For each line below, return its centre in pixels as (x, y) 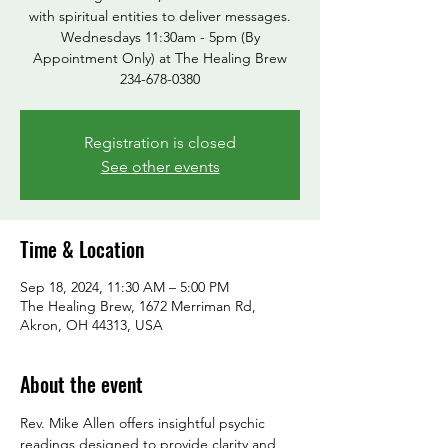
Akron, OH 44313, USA (91, 325)
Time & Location (82, 249)
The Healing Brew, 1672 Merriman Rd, (138, 306)
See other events (160, 167)
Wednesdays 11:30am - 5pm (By (160, 37)
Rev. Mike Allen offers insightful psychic (144, 423)
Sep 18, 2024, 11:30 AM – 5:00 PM (124, 287)
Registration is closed (160, 143)
